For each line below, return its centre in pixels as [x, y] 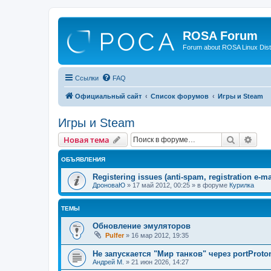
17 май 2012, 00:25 [161, 185]
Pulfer [115, 235]
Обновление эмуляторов [142, 226]
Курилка [242, 185]
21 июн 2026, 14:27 [160, 262]
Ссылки [87, 78]
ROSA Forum [220, 36]
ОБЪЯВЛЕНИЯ [83, 159]
